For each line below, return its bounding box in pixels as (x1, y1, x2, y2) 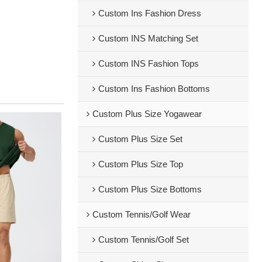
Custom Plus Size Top (98, 159, 183, 169)
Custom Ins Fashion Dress (98, 8, 201, 18)
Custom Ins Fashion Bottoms (98, 84, 210, 94)
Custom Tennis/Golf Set (98, 235, 189, 244)
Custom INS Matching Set (98, 33, 198, 43)
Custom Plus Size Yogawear (92, 109, 202, 119)
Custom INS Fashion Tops (98, 58, 199, 68)
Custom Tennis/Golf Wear (92, 209, 191, 219)
